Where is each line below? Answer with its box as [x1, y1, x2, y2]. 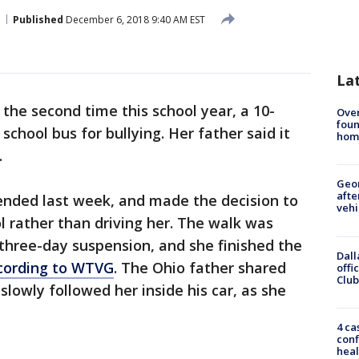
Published [13, 12, 63, 26]
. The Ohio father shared [114, 258, 286, 277]
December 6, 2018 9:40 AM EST [63, 12, 205, 26]
